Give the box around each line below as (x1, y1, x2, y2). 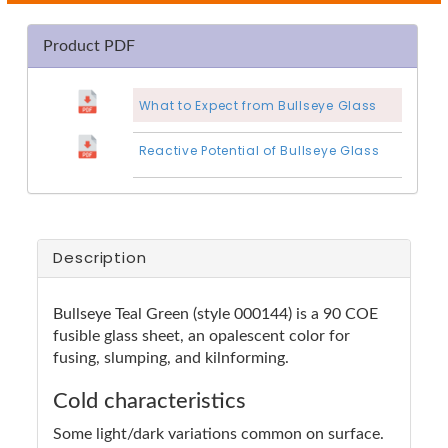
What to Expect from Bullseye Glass (138, 96, 378, 114)
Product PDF (43, 37, 135, 54)
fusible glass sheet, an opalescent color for (53, 327, 350, 344)
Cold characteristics (53, 389, 246, 412)
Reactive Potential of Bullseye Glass (138, 141, 380, 159)
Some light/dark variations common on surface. (53, 425, 384, 442)
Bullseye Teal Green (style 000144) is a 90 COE (53, 305, 378, 322)
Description (53, 246, 147, 268)
